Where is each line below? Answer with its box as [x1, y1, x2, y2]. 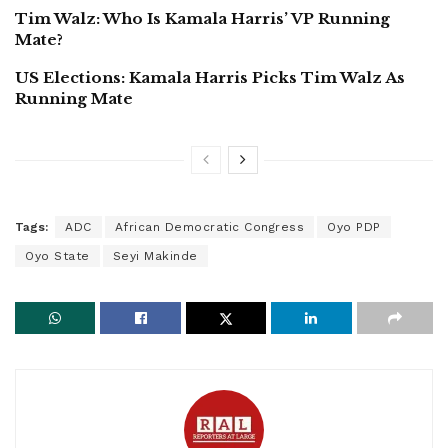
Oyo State [25, 249, 90, 264]
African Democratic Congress [114, 220, 304, 235]
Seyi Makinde [112, 249, 198, 264]
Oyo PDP [327, 220, 381, 235]
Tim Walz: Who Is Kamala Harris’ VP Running [15, 9, 390, 29]
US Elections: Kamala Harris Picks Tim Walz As [15, 68, 405, 88]
